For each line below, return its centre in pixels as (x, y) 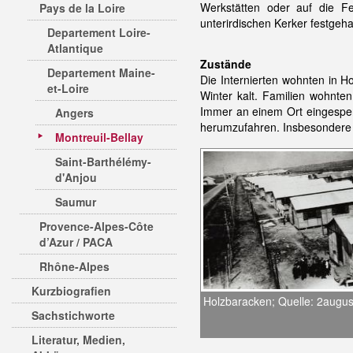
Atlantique (75, 48)
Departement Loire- (99, 32)
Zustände (226, 64)
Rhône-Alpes (74, 266)
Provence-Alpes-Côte (97, 226)
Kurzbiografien (71, 291)
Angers (74, 113)
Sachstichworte (73, 315)
